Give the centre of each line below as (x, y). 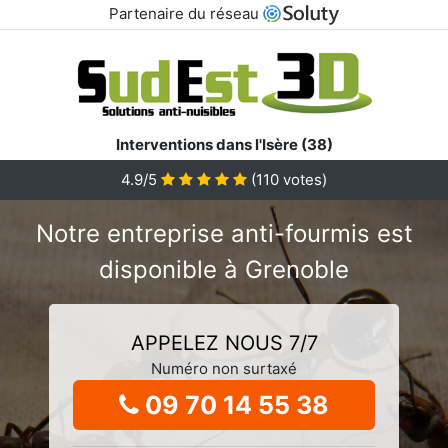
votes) (303, 179)
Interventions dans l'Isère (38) (224, 144)
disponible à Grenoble (224, 269)
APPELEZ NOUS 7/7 (224, 342)
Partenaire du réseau (185, 13)
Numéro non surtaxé (224, 368)
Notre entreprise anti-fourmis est (224, 233)
